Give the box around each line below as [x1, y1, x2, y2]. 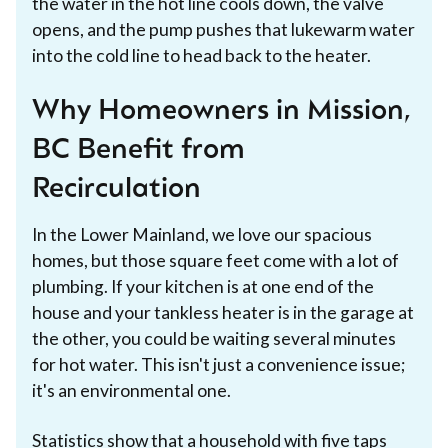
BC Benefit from [32, 136, 245, 165]
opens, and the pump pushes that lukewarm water [32, 18, 415, 40]
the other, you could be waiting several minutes [32, 327, 396, 349]
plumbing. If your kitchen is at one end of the [32, 275, 374, 297]
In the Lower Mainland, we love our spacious [32, 223, 372, 245]
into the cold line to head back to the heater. [32, 44, 371, 66]
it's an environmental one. [32, 379, 231, 401]
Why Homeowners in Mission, [32, 97, 411, 126]
